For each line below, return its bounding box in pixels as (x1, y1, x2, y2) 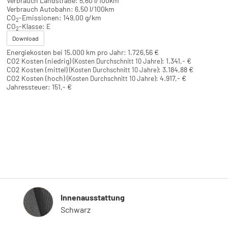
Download (12, 35, 39, 42)
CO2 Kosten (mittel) (6, 65, 69, 74)
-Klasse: (18, 22, 45, 31)
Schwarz (61, 204, 91, 214)
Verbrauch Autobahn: (6, 5, 73, 14)
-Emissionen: (18, 13, 62, 22)
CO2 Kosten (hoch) (6, 74, 67, 83)
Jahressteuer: (6, 82, 50, 92)
